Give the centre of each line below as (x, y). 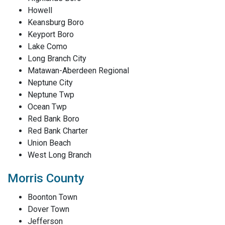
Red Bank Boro (53, 119)
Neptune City (50, 83)
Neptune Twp (51, 95)
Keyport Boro (51, 34)
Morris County (46, 178)
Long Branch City (57, 59)
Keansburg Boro (56, 22)
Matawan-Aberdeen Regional (78, 71)
